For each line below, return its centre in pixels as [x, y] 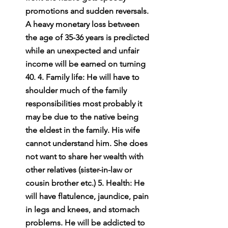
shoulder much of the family [77, 90]
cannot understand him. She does [88, 143]
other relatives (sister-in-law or [80, 169]
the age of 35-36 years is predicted [88, 37]
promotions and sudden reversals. [88, 11]
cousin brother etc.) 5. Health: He [86, 183]
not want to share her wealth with [85, 156]
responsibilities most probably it [85, 103]
